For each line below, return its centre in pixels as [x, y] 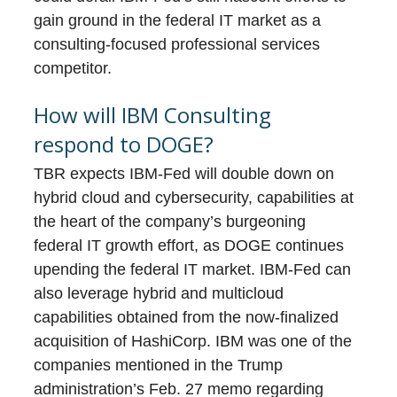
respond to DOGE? [124, 144]
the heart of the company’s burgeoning [170, 222]
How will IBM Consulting [153, 115]
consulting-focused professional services [177, 45]
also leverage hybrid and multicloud [159, 294]
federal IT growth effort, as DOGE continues [189, 246]
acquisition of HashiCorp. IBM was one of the [193, 342]
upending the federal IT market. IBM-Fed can [193, 270]
